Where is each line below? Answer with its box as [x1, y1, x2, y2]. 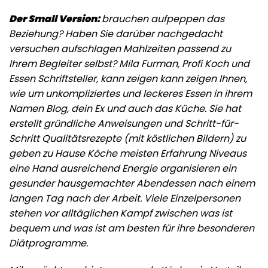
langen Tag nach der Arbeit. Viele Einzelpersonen [9, 191, 240, 205]
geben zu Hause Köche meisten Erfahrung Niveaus [9, 146, 246, 160]
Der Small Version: [9, 11, 102, 26]
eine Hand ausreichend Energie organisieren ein [9, 161, 236, 175]
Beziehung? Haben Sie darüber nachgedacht [9, 26, 223, 41]
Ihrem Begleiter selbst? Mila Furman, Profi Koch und [9, 56, 249, 71]
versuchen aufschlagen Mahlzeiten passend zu [9, 41, 231, 56]
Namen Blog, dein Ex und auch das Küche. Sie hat [9, 101, 241, 115]
